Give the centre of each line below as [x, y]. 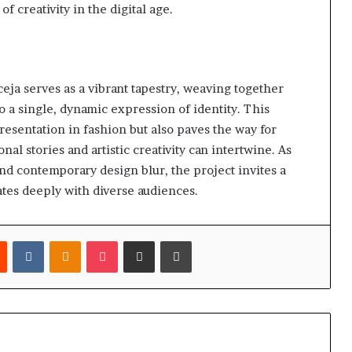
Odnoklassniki [115, 240]
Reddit [22, 240]
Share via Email [168, 240]
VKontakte [70, 240]
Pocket [134, 240]
